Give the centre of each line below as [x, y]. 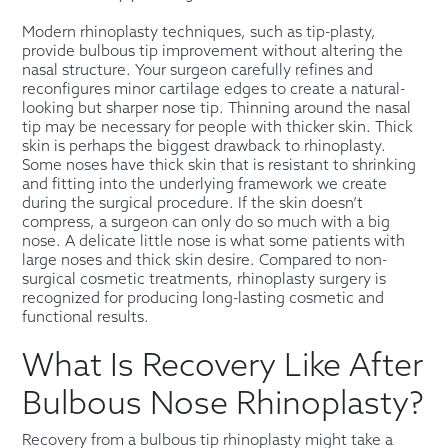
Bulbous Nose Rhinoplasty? [223, 404]
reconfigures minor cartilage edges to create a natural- [214, 89]
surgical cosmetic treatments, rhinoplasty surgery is [204, 279]
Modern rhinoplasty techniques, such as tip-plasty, [199, 32]
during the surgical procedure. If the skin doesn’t [193, 203]
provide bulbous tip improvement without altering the [213, 51]
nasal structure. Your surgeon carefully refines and [198, 70]
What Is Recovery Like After [223, 366]
